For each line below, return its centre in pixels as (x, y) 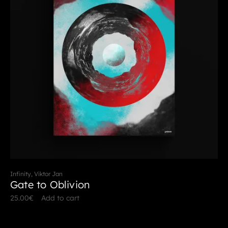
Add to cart (60, 198)
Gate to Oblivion (50, 185)
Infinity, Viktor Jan (36, 174)
